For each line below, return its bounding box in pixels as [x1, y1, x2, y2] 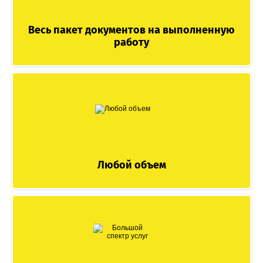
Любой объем [97, 158, 166, 171]
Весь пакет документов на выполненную [28, 23, 235, 36]
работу [114, 35, 149, 49]
